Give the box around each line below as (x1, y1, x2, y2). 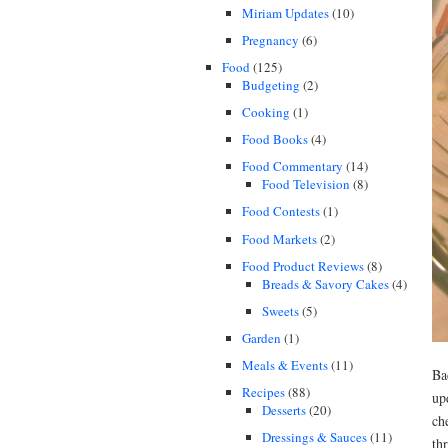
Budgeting (242, 76, 300, 95)
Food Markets (242, 229, 317, 248)
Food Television (262, 175, 350, 194)
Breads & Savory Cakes (262, 274, 389, 293)
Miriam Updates (242, 3, 329, 22)
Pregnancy (242, 31, 299, 50)
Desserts (262, 401, 306, 420)
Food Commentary (242, 157, 343, 176)
